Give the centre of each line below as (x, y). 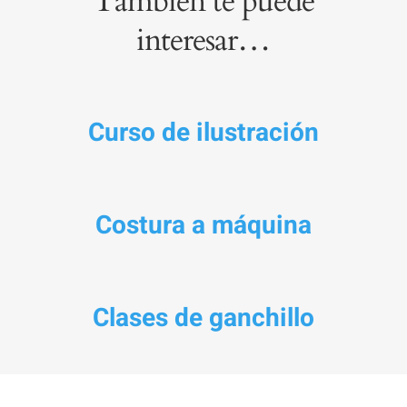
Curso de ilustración (203, 133)
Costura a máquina (203, 225)
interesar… (203, 40)
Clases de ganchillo (203, 318)
